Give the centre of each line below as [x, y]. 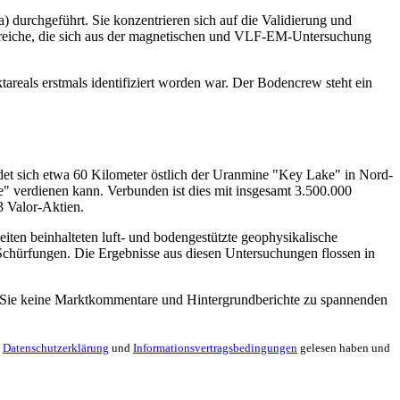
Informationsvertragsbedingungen [215, 348]
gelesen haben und [344, 348]
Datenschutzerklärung [56, 348]
